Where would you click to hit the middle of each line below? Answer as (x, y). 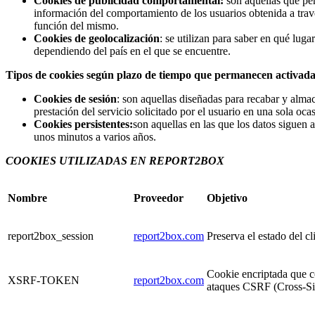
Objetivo (227, 198)
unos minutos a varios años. (95, 136)
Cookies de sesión (75, 98)
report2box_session (51, 236)
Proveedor (159, 198)
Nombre (27, 198)
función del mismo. (76, 25)
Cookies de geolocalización (97, 38)
